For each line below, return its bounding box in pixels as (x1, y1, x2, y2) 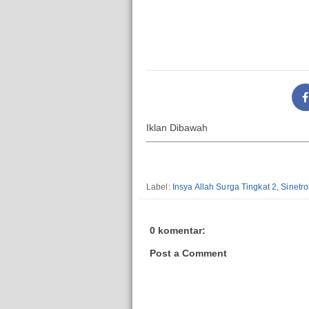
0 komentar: (150, 225, 206, 237)
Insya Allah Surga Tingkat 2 (172, 181, 277, 192)
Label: (146, 181, 172, 192)
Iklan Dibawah (146, 122, 208, 134)
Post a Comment (150, 247, 227, 259)
